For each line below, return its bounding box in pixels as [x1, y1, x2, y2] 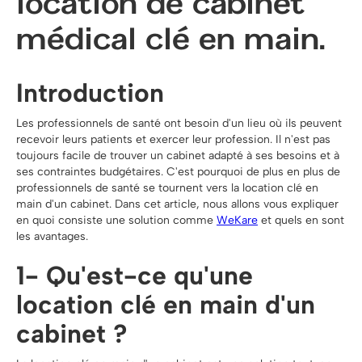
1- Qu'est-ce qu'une [16, 259, 253, 291]
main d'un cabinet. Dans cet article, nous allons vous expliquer [16, 196, 339, 211]
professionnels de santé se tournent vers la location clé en [16, 180, 318, 195]
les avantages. [16, 229, 88, 243]
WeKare [217, 213, 258, 227]
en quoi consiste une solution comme [16, 213, 217, 227]
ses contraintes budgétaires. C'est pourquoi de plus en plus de [16, 164, 340, 179]
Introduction [16, 77, 164, 108]
